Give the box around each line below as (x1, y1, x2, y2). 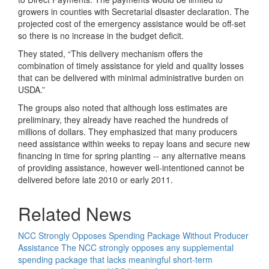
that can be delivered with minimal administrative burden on (18, 71, 244, 83)
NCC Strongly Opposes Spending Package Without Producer (18, 229, 249, 241)
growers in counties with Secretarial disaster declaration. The (18, 5, 249, 17)
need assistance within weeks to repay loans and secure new (18, 138, 250, 150)
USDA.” (18, 83, 45, 95)
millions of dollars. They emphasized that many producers (18, 125, 237, 138)
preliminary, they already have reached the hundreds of (18, 113, 228, 125)
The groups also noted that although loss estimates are (18, 101, 228, 113)
